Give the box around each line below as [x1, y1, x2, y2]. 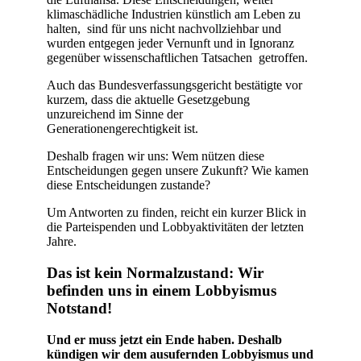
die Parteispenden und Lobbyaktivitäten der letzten [47, 220, 304, 234]
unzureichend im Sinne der [47, 107, 183, 122]
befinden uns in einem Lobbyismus [47, 281, 276, 299]
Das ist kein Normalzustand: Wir [47, 263, 263, 281]
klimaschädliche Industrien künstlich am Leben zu [47, 7, 301, 22]
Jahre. [47, 234, 77, 249]
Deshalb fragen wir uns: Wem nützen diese [47, 149, 264, 164]
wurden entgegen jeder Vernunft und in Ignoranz [47, 36, 294, 51]
